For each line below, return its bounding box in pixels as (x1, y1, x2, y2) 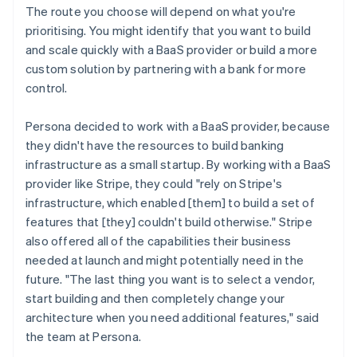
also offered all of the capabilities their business (25, 233, 292, 249)
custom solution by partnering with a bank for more (25, 61, 307, 77)
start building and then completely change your (25, 290, 285, 307)
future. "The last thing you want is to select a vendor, (25, 271, 316, 288)
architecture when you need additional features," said (25, 309, 320, 326)
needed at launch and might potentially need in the (25, 252, 304, 269)
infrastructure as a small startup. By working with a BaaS (25, 156, 331, 173)
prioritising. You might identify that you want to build (25, 22, 312, 39)
